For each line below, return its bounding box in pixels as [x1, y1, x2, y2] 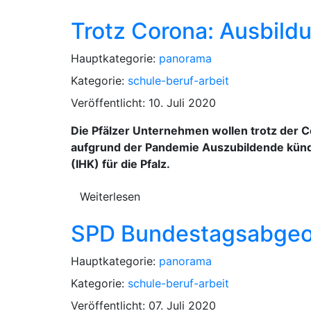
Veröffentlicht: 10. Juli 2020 [71, 95, 216, 110]
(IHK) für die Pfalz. [71, 156, 170, 171]
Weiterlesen [80, 189, 140, 203]
